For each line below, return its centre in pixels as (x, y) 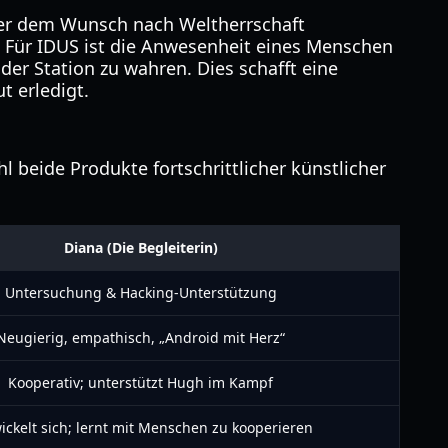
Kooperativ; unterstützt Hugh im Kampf (140, 382)
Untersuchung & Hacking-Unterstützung (140, 292)
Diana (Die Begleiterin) (140, 247)
